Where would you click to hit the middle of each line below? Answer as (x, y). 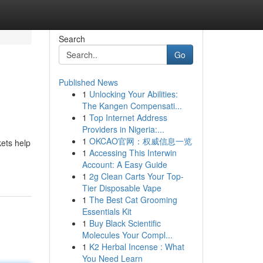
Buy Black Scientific (125, 223)
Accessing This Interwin (133, 153)
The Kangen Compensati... (132, 106)
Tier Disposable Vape (122, 188)
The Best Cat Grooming (133, 200)
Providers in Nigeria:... (123, 129)
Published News (88, 82)
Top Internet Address (128, 117)
